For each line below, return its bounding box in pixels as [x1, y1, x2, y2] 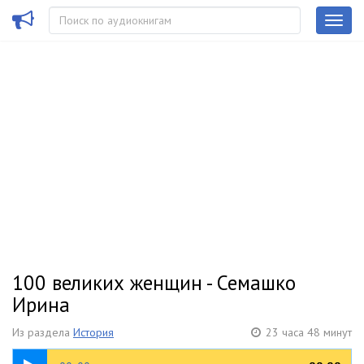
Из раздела [12, 325, 73, 340]
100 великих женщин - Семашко [12, 270, 296, 296]
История [73, 325, 114, 340]
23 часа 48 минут [266, 325, 352, 340]
